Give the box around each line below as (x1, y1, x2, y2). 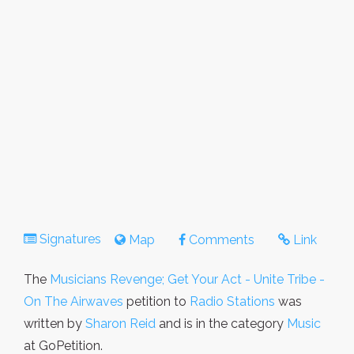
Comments (186, 232, 254, 247)
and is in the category (156, 315, 287, 331)
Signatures (36, 231, 104, 247)
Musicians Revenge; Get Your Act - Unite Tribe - (50, 271, 325, 287)
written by (24, 315, 85, 331)
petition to (123, 293, 190, 309)
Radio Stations (190, 293, 275, 309)
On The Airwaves (24, 293, 123, 309)
